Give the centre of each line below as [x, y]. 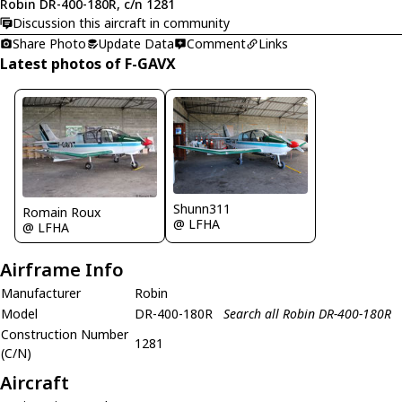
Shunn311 [202, 208]
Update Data [136, 43]
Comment [216, 43]
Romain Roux [61, 212]
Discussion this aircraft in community [121, 23]
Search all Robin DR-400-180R [307, 314]
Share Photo [49, 43]
